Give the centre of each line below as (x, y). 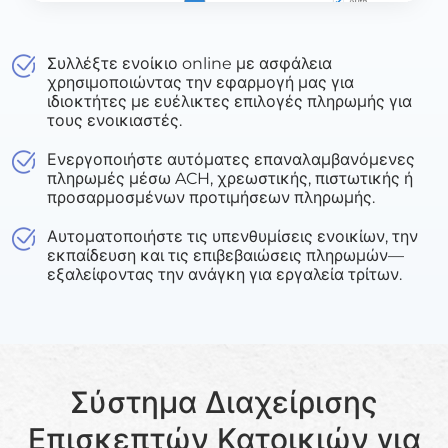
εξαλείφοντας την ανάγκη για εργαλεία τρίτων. (224, 275)
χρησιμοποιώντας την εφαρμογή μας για (200, 83)
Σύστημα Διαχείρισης (224, 403)
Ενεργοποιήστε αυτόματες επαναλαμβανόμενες (231, 160)
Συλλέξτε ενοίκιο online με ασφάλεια (189, 64)
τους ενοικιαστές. (114, 121)
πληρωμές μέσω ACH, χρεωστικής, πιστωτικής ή (230, 179)
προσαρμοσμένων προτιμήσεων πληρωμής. (211, 198)
